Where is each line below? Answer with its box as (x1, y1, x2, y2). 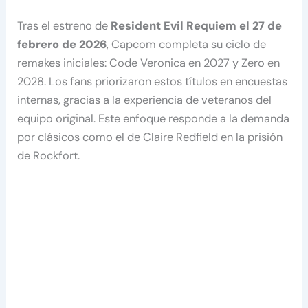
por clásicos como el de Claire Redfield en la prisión (17, 130, 283, 145)
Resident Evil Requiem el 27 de (111, 19, 283, 34)
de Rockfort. (17, 148, 80, 164)
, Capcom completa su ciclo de (107, 37, 267, 52)
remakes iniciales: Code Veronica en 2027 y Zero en (17, 56, 280, 71)
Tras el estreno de (17, 19, 111, 34)
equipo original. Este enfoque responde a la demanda (17, 111, 290, 126)
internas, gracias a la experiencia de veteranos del (17, 93, 272, 108)
